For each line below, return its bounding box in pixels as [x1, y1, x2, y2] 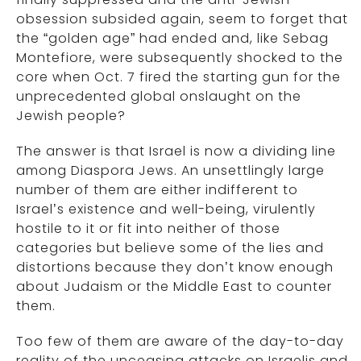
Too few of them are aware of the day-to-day [16, 332, 344, 351]
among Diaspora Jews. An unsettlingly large [16, 161, 325, 180]
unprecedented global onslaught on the [16, 87, 301, 106]
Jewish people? [16, 106, 126, 125]
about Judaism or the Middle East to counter [16, 277, 332, 296]
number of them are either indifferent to [16, 180, 298, 199]
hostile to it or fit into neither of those [16, 219, 280, 238]
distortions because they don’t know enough [16, 258, 334, 276]
